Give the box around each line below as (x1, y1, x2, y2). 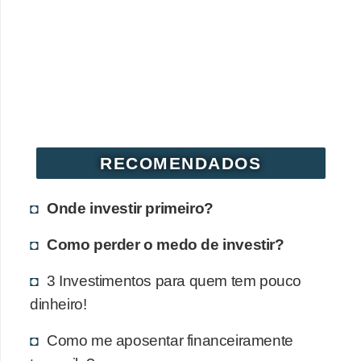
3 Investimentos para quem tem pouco (47, 272, 302, 290)
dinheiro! (30, 295, 87, 313)
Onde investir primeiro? (47, 199, 214, 218)
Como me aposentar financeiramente (47, 331, 293, 350)
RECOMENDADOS (100, 154, 262, 173)
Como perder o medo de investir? (47, 235, 284, 254)
